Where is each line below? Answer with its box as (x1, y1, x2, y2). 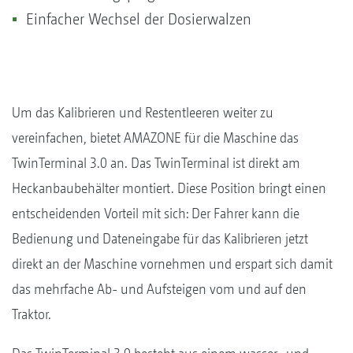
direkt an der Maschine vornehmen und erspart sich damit (12, 255, 333, 272)
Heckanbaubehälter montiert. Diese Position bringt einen (12, 179, 326, 196)
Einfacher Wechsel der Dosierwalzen (26, 9, 251, 28)
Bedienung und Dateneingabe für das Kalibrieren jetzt (12, 229, 308, 247)
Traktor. (12, 305, 51, 322)
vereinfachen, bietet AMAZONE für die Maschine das (12, 128, 299, 146)
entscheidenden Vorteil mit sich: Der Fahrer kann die (12, 204, 299, 221)
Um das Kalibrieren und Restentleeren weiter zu (12, 103, 273, 121)
